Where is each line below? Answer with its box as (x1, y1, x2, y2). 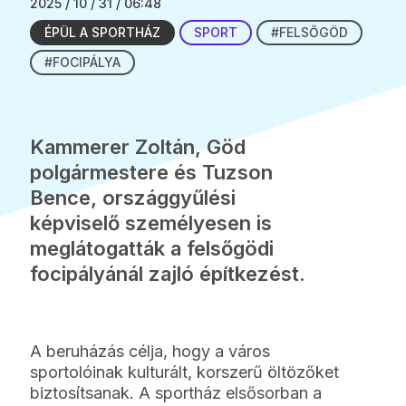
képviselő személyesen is (30, 210, 273, 235)
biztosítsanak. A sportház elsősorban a (30, 382, 323, 402)
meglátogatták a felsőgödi (30, 236, 275, 260)
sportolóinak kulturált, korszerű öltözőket (30, 362, 340, 382)
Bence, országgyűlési (30, 185, 237, 209)
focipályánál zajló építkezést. (30, 261, 306, 285)
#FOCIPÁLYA (44, 53, 121, 70)
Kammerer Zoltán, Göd (30, 134, 246, 159)
